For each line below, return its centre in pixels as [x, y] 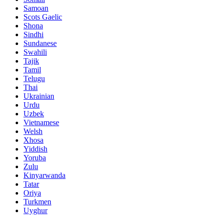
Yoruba [35, 157]
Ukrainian [39, 96]
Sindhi [33, 34]
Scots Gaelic [43, 17]
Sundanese [40, 43]
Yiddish [35, 149]
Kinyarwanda [44, 175]
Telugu [34, 78]
